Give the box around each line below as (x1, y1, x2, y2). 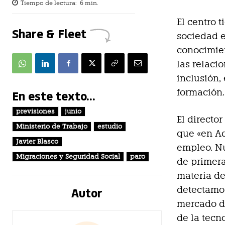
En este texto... (12, 87, 95, 104)
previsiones (16, 107, 55, 116)
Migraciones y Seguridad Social (16, 153, 120, 161)
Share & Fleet (12, 25, 86, 42)
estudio (97, 123, 122, 131)
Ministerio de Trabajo (16, 123, 87, 131)
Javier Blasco (16, 138, 58, 146)
